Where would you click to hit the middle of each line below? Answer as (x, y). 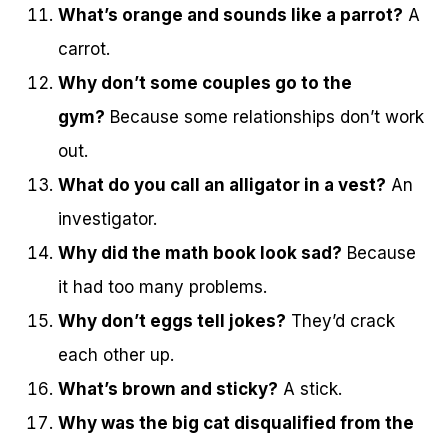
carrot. (84, 48)
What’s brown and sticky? (168, 388)
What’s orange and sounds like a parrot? (230, 14)
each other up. (116, 354)
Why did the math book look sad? (200, 252)
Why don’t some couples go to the (205, 82)
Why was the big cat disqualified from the (236, 422)
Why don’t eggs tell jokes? (172, 320)
